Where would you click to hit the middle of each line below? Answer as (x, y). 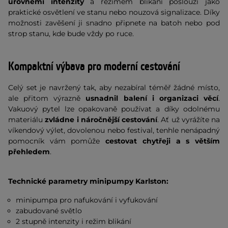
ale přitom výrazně (47, 98)
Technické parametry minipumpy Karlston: (89, 181)
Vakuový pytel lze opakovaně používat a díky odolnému (114, 109)
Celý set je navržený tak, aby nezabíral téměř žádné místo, (114, 88)
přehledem (29, 152)
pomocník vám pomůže (57, 141)
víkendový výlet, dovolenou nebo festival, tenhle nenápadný (114, 130)
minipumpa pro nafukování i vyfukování (88, 200)
